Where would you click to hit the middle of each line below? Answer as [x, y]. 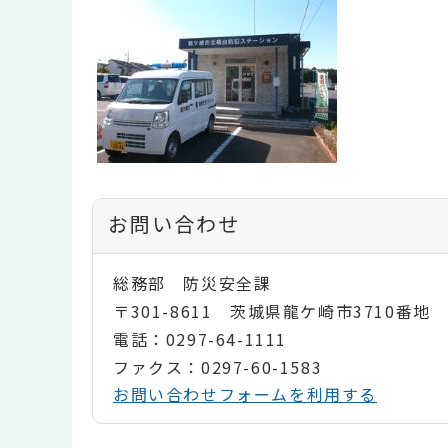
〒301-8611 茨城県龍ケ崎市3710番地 [272, 311]
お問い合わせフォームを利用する [245, 394]
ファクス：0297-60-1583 [218, 367]
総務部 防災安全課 [192, 283]
